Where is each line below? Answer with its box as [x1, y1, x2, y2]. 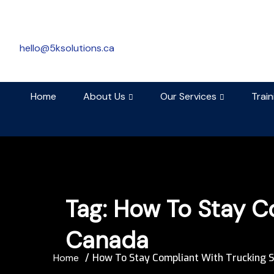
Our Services [160, 90, 217, 103]
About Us [83, 90, 125, 103]
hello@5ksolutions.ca [20, 42, 114, 54]
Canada [65, 224, 149, 256]
